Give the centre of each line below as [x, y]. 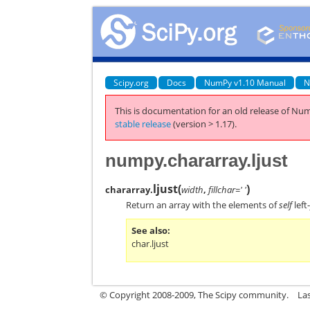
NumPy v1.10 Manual [245, 82]
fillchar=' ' [228, 189]
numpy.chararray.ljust [197, 160]
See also [150, 230]
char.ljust [151, 243]
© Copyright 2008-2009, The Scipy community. [194, 295]
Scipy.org [131, 82]
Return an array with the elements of [203, 204]
